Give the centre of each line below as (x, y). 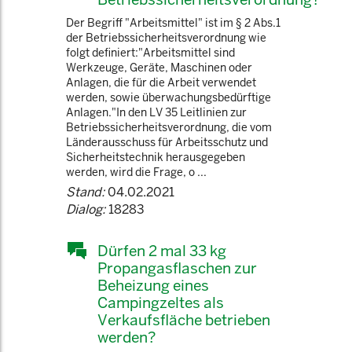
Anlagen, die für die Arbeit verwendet (161, 82)
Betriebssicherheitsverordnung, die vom (169, 127)
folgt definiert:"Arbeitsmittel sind (150, 53)
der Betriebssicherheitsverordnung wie (166, 38)
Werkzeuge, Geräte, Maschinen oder (159, 68)
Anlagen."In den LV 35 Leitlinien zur (156, 112)
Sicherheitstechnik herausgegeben (156, 157)
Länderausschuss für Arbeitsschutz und (167, 142)
